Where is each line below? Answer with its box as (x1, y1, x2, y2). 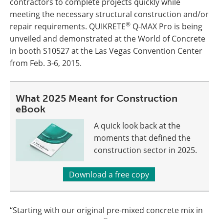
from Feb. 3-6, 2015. (10, 58, 82, 68)
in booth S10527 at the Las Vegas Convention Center (10, 45, 202, 56)
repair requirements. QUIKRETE (10, 21, 126, 31)
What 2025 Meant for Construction (16, 92, 177, 104)
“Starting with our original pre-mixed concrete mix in (10, 205, 203, 215)
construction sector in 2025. (94, 145, 197, 155)
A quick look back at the (94, 120, 180, 131)
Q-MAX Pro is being (131, 21, 202, 31)
